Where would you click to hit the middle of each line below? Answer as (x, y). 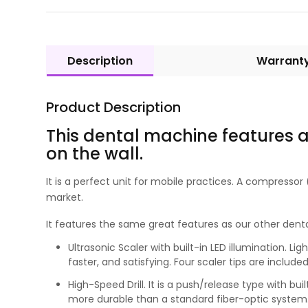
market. (65, 197)
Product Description (114, 107)
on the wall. (97, 153)
